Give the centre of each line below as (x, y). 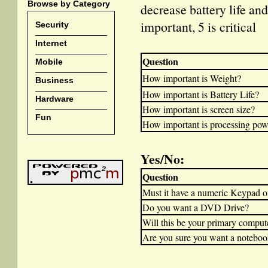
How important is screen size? (199, 109)
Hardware (54, 99)
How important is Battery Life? (201, 94)
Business (54, 80)
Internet (51, 43)
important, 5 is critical (198, 27)
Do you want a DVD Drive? (196, 207)
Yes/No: (162, 159)
